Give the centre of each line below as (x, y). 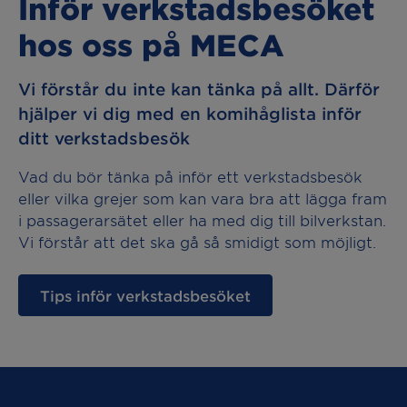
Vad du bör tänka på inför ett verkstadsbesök (190, 177)
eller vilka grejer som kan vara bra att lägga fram (203, 199)
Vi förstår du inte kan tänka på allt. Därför (199, 89)
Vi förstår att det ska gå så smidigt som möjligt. (197, 242)
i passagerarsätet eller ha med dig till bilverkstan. (202, 220)
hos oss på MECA (151, 45)
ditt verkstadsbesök (104, 139)
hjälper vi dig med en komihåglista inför (190, 114)
